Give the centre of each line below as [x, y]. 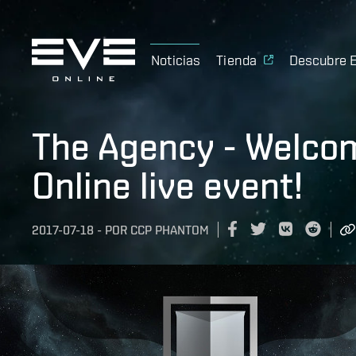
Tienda [237, 60]
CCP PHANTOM [170, 230]
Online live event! [168, 185]
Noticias [176, 60]
